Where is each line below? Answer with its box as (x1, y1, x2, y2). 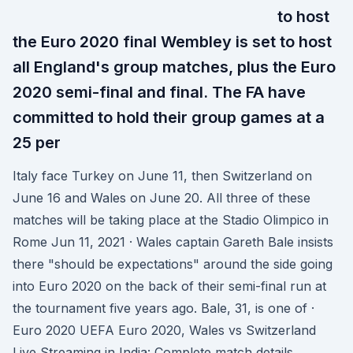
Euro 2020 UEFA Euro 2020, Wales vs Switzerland (13, 322, 316, 338)
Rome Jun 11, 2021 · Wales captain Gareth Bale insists (13, 234, 333, 250)
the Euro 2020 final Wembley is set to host (13, 32, 332, 51)
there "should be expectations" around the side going (13, 256, 333, 272)
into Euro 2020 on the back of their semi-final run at (13, 278, 326, 294)
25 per (13, 133, 61, 152)
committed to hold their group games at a (13, 108, 325, 127)
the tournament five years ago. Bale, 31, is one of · (13, 300, 314, 316)
